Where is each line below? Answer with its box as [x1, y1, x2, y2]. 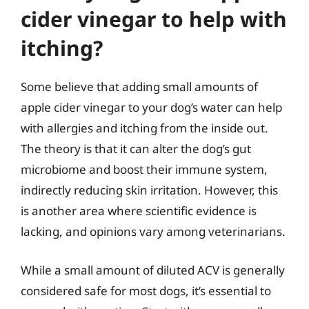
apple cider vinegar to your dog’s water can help [21, 99, 282, 115]
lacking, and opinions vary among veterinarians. [21, 223, 286, 239]
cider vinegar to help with [21, 5, 287, 33]
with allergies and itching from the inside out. [21, 120, 268, 136]
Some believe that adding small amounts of [21, 79, 258, 94]
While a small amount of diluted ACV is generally [21, 261, 285, 278]
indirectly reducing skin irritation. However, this [21, 182, 278, 198]
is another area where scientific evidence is [21, 203, 257, 219]
